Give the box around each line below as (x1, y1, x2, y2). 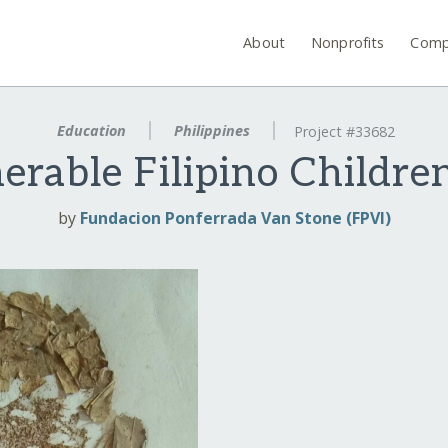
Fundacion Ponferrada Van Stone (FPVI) (79, 207, 391, 230)
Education (53, 121, 131, 140)
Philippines (170, 121, 254, 140)
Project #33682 (293, 122, 395, 142)
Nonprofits (311, 32, 385, 52)
